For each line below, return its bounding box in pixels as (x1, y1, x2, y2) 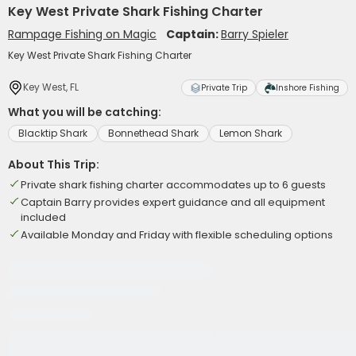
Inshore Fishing (276, 82, 339, 94)
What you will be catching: (8, 104, 161, 120)
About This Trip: (8, 157, 99, 172)
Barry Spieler (221, 26, 288, 42)
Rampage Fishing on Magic (8, 26, 157, 42)
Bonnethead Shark (108, 126, 199, 140)
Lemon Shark (219, 126, 282, 140)
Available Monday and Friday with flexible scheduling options (21, 227, 333, 242)
